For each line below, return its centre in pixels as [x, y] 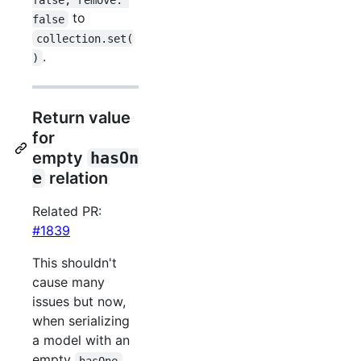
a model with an [81, 340]
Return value [81, 118]
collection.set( [85, 38]
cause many [68, 282]
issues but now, [79, 302]
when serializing [81, 321]
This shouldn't [75, 263]
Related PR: [67, 212]
